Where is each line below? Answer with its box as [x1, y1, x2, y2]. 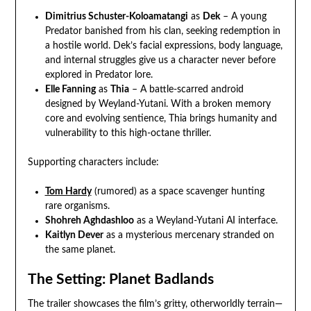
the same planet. [44, 245, 115, 255]
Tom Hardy [44, 187, 92, 197]
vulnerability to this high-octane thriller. [44, 128, 211, 139]
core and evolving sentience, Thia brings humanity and [44, 114, 277, 124]
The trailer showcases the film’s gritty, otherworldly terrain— [27, 299, 283, 310]
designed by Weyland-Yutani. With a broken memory [44, 99, 271, 110]
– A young [219, 12, 267, 22]
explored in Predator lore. [44, 70, 153, 81]
